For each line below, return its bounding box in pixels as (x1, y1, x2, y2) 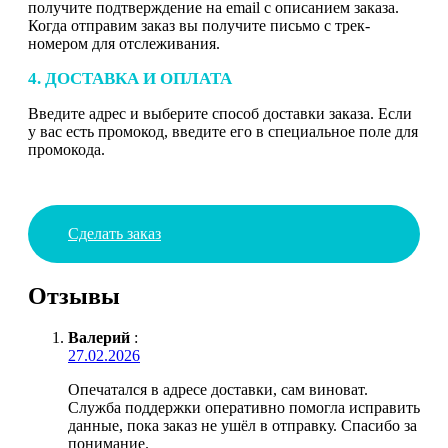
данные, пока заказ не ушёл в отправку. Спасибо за (68, 417, 417, 435)
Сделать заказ (68, 224, 161, 242)
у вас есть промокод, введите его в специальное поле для (28, 122, 418, 140)
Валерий (68, 329, 130, 347)
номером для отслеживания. (28, 34, 220, 52)
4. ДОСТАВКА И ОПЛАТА (28, 68, 232, 88)
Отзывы (28, 282, 120, 309)
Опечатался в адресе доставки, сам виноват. (68, 381, 368, 399)
